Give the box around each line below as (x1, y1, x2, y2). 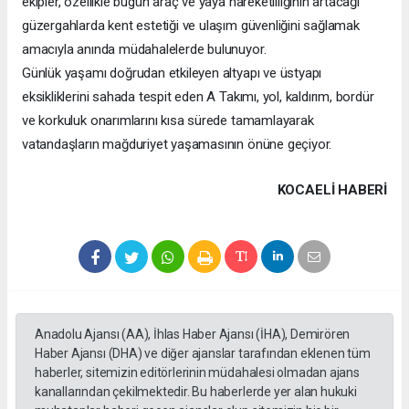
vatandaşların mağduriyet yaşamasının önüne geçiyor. (22, 135, 332, 152)
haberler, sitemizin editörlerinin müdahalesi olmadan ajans (35, 364, 360, 380)
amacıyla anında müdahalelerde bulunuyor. (22, 40, 267, 58)
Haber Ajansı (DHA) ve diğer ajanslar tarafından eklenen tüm (35, 345, 371, 361)
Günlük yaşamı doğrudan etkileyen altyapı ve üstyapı (22, 64, 322, 81)
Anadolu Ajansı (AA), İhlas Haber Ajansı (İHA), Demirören (35, 326, 351, 341)
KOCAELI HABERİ (277, 181, 387, 198)
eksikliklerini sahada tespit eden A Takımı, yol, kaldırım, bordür (22, 88, 374, 105)
